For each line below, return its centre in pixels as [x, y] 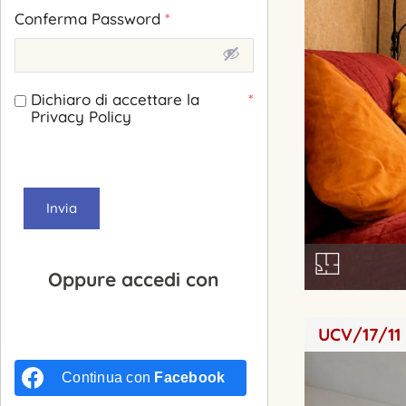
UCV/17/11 [359, 335]
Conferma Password [90, 19]
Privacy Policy [81, 117]
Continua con [108, 377]
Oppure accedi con [134, 280]
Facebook [190, 377]
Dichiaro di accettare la [115, 100]
